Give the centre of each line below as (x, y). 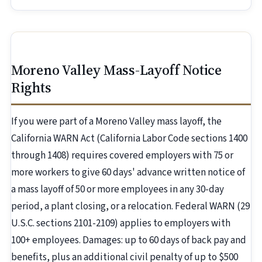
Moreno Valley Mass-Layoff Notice (116, 70)
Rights (31, 88)
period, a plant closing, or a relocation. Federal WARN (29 (130, 207)
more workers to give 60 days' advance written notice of (128, 173)
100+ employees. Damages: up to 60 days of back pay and (129, 241)
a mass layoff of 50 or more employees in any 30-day (118, 190)
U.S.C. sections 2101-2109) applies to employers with (121, 224)
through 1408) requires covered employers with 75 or (122, 156)
